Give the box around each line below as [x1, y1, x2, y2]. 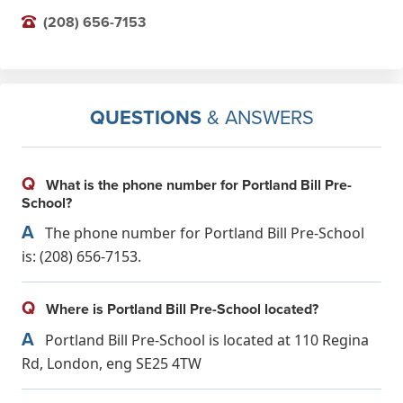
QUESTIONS [89, 103, 201, 131]
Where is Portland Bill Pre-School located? [42, 298, 318, 319]
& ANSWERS [201, 103, 314, 130]
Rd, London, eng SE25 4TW [22, 353, 201, 373]
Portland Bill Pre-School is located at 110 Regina [41, 329, 369, 350]
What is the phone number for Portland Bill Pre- [42, 174, 352, 195]
